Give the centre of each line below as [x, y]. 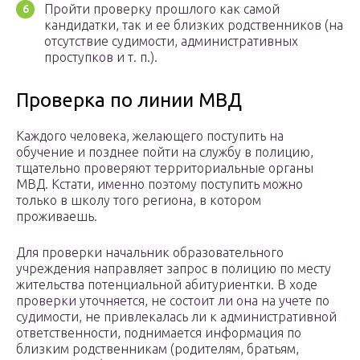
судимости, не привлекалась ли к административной [176, 317]
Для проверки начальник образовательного [150, 253]
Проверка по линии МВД [129, 100]
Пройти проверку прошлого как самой [162, 9]
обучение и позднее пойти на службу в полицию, [165, 152]
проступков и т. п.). [101, 57]
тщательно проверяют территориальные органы [165, 168]
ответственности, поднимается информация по [159, 333]
